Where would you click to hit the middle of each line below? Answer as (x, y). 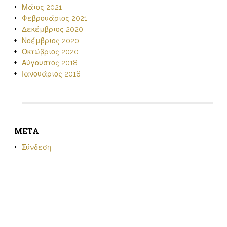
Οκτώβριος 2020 (50, 52)
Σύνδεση (36, 147)
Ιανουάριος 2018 (51, 74)
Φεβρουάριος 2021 (54, 18)
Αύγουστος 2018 (49, 63)
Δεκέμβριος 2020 (52, 29)
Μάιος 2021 (42, 7)
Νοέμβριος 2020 (50, 41)
